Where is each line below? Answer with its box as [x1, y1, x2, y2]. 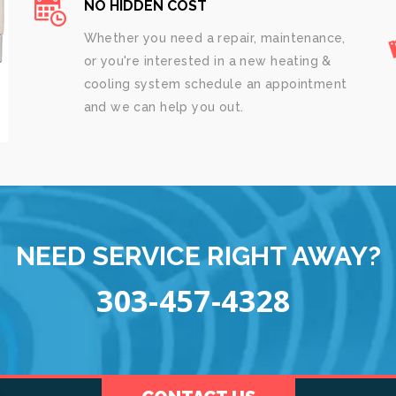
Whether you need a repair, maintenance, [83, 31, 346, 45]
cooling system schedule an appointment [83, 77, 347, 91]
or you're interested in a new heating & [83, 54, 331, 68]
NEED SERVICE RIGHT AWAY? [15, 240, 381, 271]
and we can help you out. [83, 100, 244, 114]
